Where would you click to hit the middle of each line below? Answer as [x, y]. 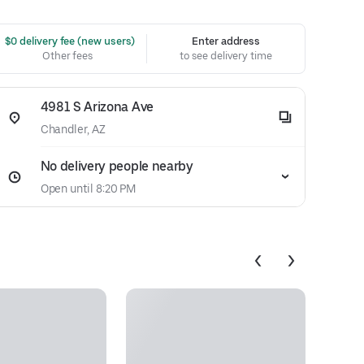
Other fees [69, 56]
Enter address [226, 41]
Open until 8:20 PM [88, 188]
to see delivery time [226, 56]
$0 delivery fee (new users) [69, 41]
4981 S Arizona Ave [97, 107]
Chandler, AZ [73, 129]
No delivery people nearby [117, 166]
